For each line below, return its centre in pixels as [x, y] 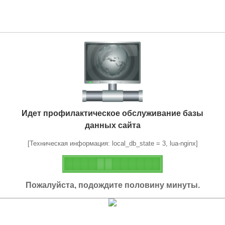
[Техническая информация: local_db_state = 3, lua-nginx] [113, 143]
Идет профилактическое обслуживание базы [113, 113]
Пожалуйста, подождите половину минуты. [113, 185]
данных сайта [113, 125]
